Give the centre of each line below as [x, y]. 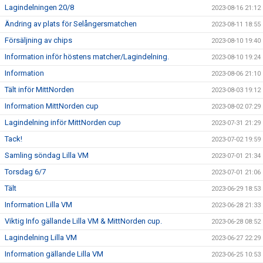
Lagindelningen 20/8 [39, 7]
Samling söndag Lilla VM [47, 155]
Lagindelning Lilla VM [41, 237]
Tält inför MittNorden [39, 90]
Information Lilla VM [38, 205]
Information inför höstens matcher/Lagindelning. [87, 57]
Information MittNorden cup [52, 106]
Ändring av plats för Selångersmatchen [71, 24]
